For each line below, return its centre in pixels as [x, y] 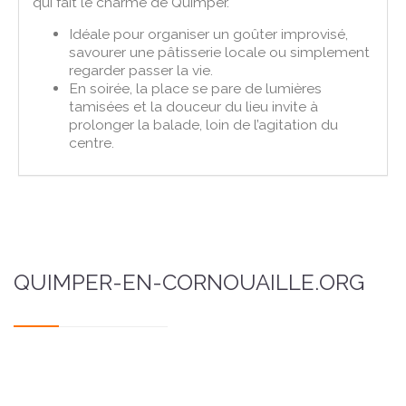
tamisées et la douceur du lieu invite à [194, 106]
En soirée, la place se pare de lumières [196, 88]
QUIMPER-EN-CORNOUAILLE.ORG [189, 282]
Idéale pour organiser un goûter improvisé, [209, 34]
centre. [92, 142]
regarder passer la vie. [141, 70]
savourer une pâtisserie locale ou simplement [220, 52]
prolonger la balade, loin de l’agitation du [204, 124]
